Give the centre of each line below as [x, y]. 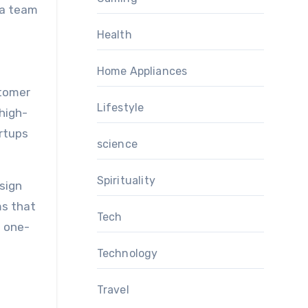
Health [114, 35]
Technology [127, 253]
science [117, 144]
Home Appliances [142, 71]
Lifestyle [120, 108]
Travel [113, 290]
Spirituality [126, 180]
